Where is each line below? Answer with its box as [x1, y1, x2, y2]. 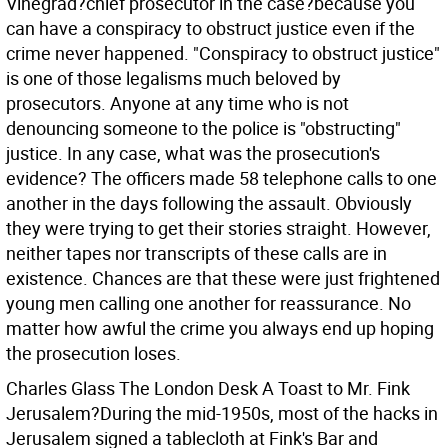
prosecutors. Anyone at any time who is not [6, 91, 349, 115]
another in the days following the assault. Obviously [6, 191, 412, 215]
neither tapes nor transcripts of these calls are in [6, 241, 387, 265]
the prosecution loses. [6, 341, 181, 365]
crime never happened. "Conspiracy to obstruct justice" [6, 41, 440, 65]
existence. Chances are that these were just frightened [6, 266, 440, 290]
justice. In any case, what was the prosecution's [6, 141, 380, 165]
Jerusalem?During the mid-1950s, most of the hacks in [6, 401, 438, 425]
